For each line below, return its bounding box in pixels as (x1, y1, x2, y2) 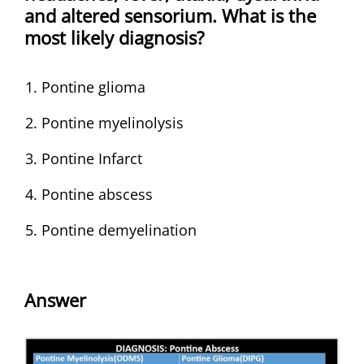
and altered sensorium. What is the (24, 2, 316, 28)
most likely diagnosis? (24, 24, 205, 50)
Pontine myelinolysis (41, 112, 184, 132)
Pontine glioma (41, 76, 145, 97)
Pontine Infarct (41, 148, 142, 168)
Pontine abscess (41, 184, 153, 204)
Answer (24, 287, 86, 312)
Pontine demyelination (41, 219, 197, 240)
